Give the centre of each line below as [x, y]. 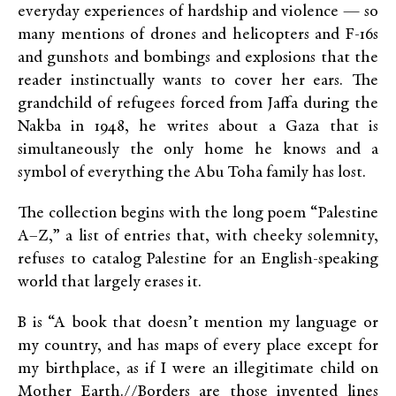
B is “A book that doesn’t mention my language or [198, 324]
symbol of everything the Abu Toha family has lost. [192, 173]
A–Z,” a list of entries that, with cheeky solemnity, [198, 237]
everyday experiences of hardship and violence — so [198, 12]
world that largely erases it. [110, 283]
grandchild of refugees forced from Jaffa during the [198, 104]
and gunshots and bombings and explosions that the [198, 58]
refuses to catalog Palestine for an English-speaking [198, 260]
